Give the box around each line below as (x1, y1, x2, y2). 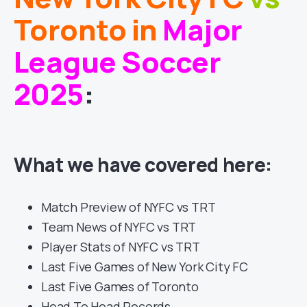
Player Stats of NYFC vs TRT (41, 238, 200, 256)
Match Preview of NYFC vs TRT (41, 199, 216, 216)
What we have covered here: (14, 151, 272, 178)
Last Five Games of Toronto (41, 278, 199, 295)
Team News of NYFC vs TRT (41, 219, 197, 236)
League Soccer (14, 42, 221, 82)
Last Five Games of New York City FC (41, 258, 248, 275)
